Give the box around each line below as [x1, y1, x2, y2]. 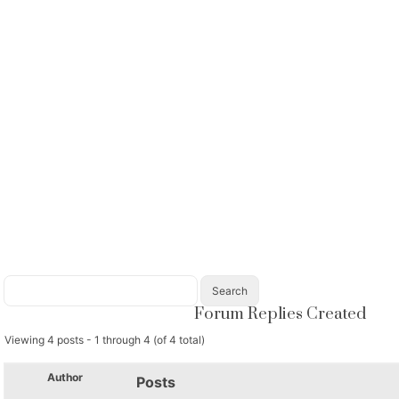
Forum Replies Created [193, 303, 366, 324]
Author [47, 370, 83, 384]
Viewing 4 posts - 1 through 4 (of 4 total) [4, 332, 205, 346]
